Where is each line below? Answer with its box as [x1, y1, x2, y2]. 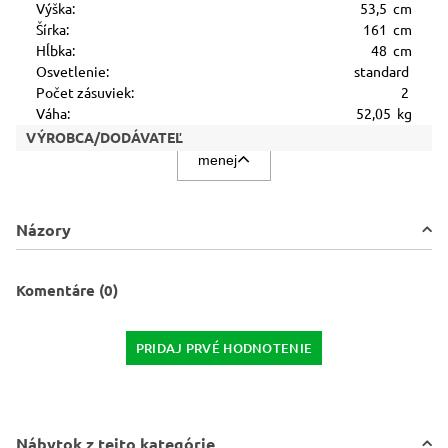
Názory [16, 221, 71, 239]
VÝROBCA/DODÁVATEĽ [26, 130, 183, 146]
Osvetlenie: [36, 64, 109, 80]
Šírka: [36, 22, 69, 38]
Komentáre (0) [16, 282, 118, 299]
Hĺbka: [36, 43, 75, 59]
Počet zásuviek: [36, 85, 134, 101]
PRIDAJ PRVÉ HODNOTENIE [135, 341, 313, 355]
